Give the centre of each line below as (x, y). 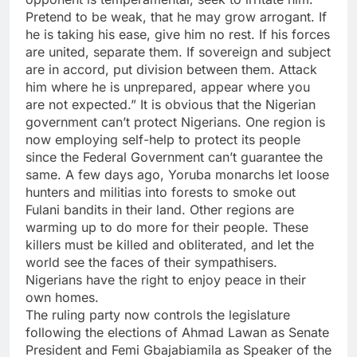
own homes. (62, 298)
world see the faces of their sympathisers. (151, 263)
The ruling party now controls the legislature (158, 315)
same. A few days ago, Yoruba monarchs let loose (177, 175)
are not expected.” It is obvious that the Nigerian (171, 105)
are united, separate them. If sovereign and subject (178, 52)
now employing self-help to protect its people (163, 140)
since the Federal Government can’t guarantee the (174, 157)
